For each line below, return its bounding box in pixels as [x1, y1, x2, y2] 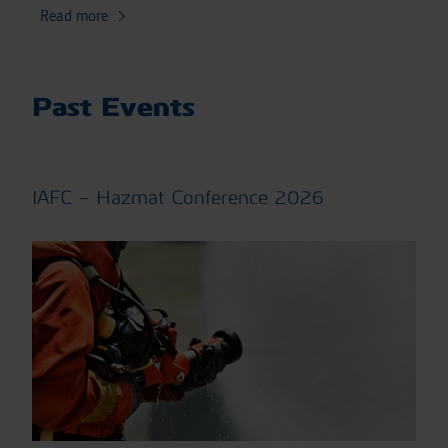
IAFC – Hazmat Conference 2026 [32, 185, 324, 209]
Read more [40, 5, 108, 26]
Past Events [32, 90, 195, 123]
